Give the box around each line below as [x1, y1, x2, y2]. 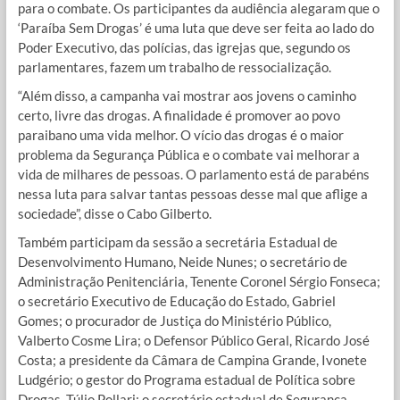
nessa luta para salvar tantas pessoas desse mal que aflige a [17, 186, 368, 203]
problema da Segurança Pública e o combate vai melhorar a [17, 146, 360, 163]
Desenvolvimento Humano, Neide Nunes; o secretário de [17, 254, 347, 271]
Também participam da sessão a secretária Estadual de [17, 234, 337, 251]
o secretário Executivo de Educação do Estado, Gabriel [17, 293, 336, 310]
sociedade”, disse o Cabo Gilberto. [17, 205, 212, 222]
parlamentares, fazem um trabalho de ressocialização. [17, 59, 331, 76]
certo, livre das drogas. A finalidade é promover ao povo [17, 107, 340, 124]
